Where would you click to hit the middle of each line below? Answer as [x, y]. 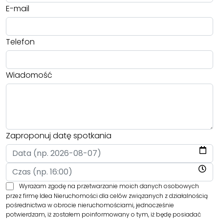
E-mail [18, 8]
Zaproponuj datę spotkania [59, 136]
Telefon [20, 42]
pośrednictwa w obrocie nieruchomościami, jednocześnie [90, 205]
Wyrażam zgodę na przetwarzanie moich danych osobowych [109, 186]
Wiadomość [29, 75]
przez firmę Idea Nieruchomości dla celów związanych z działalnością [107, 196]
